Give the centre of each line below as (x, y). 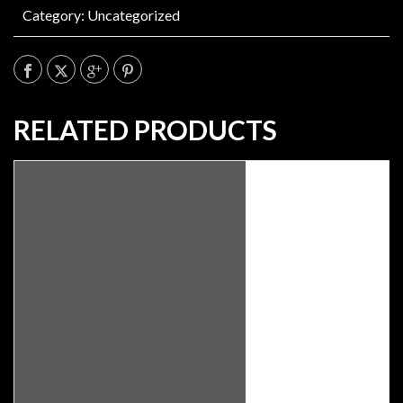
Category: (55, 15)
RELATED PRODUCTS (145, 130)
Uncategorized (134, 15)
